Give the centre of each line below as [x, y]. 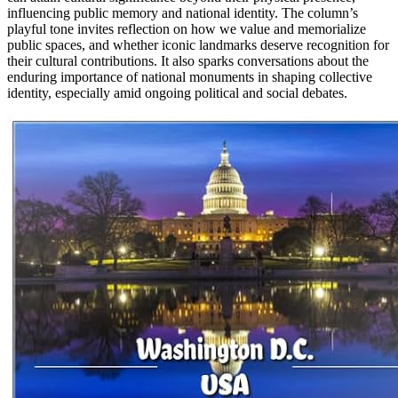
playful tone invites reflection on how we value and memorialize [187, 29]
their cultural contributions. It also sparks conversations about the [188, 61]
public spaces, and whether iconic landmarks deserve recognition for [198, 45]
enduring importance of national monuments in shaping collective [190, 77]
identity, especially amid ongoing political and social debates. [177, 93]
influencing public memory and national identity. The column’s [183, 13]
